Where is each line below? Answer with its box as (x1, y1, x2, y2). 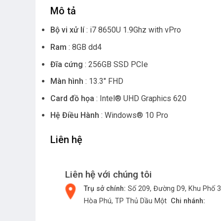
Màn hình (50, 76, 85, 86)
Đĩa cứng (50, 59, 85, 69)
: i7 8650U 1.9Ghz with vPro (86, 25, 181, 35)
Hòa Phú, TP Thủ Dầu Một (83, 197, 169, 206)
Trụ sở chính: (83, 184, 126, 193)
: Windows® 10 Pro (101, 110, 168, 120)
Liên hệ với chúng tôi (65, 169, 152, 181)
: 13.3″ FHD (85, 76, 123, 86)
